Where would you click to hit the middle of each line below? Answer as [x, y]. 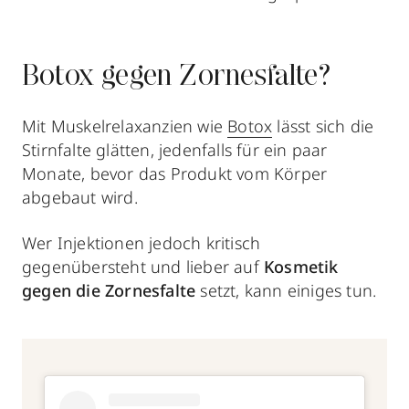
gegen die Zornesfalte [109, 290]
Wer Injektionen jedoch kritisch [142, 243]
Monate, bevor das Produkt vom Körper [175, 173]
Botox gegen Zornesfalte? [176, 78]
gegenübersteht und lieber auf [143, 267]
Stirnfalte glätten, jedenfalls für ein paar [175, 150]
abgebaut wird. [80, 197]
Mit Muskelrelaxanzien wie [125, 126]
